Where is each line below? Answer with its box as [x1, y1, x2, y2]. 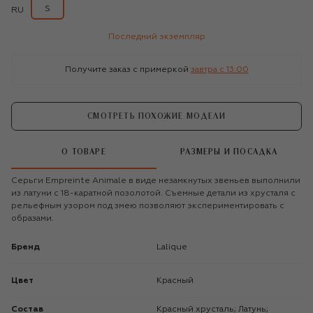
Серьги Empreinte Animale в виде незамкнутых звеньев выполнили [11, 176, 300, 185]
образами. [11, 214, 54, 223]
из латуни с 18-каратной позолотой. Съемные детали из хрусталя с [11, 189, 296, 198]
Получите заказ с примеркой [64, 65, 189, 74]
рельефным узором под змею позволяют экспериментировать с [11, 201, 284, 210]
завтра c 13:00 [190, 65, 249, 74]
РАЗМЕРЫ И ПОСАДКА [180, 148, 278, 156]
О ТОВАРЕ [61, 148, 106, 156]
